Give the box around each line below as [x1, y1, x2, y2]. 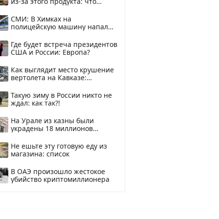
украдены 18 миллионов [11, 124, 93, 133]
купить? [11, 4, 37, 14]
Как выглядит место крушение [11, 65, 114, 74]
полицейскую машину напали [11, 22, 112, 31]
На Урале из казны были [11, 116, 94, 125]
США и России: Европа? [11, 47, 90, 57]
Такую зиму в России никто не [11, 90, 112, 100]
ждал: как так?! [11, 98, 60, 108]
